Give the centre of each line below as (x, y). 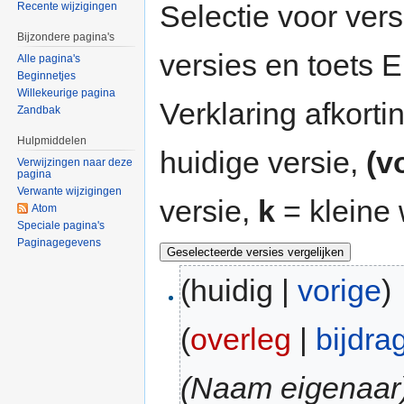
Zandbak (39, 110)
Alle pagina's (49, 59)
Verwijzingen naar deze (75, 162)
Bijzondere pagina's (66, 37)
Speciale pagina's (61, 225)
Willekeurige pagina (67, 93)
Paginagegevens (60, 242)
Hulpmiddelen (52, 141)
